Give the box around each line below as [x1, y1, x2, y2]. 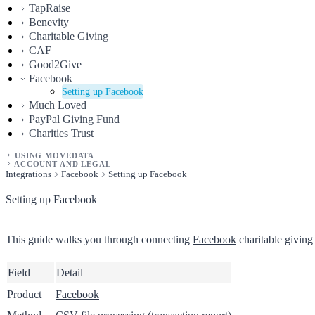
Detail [56, 266, 83, 279]
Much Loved [29, 98, 86, 111]
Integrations [6, 168, 51, 179]
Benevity [29, 15, 69, 28]
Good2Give [29, 58, 82, 70]
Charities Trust [29, 127, 94, 139]
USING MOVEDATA [14, 150, 95, 160]
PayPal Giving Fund [29, 112, 120, 125]
